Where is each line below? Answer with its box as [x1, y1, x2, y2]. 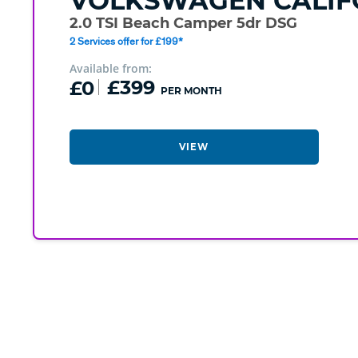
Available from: [69, 61, 152, 77]
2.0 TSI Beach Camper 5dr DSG [69, 14, 297, 33]
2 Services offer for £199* [69, 34, 183, 48]
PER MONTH [160, 85, 222, 97]
